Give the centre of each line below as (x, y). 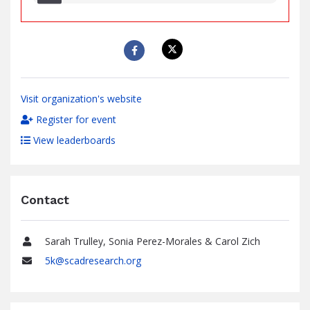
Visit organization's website (81, 99)
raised (44, 9)
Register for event (75, 119)
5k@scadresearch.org (93, 261)
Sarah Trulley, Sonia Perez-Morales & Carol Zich (152, 241)
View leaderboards (73, 140)
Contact (45, 200)
